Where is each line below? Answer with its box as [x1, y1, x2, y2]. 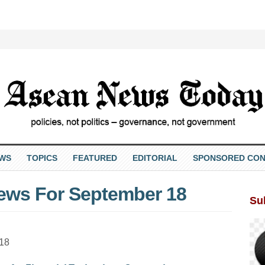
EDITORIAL [132, 153, 177, 163]
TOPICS [26, 153, 57, 163]
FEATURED [72, 153, 117, 163]
